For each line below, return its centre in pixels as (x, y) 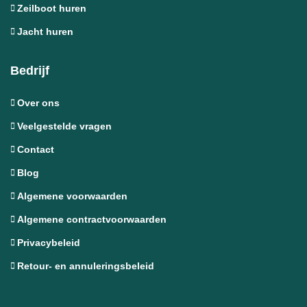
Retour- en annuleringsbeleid (86, 266)
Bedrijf (30, 70)
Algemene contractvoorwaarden (92, 219)
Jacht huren (45, 31)
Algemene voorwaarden (72, 196)
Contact (36, 149)
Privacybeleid (49, 242)
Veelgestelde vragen (64, 126)
